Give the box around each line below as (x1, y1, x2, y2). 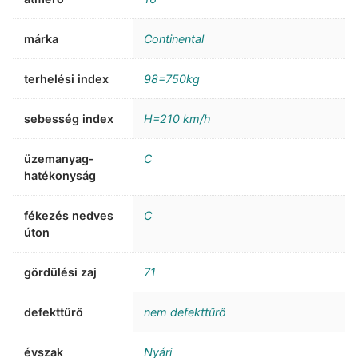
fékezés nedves (24, 208, 114, 222)
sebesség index (24, 111, 114, 125)
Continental (144, 31, 205, 46)
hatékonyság (24, 168, 97, 182)
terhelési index (24, 71, 109, 86)
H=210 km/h (144, 111, 212, 125)
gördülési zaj (24, 265, 97, 279)
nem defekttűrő (144, 304, 227, 319)
